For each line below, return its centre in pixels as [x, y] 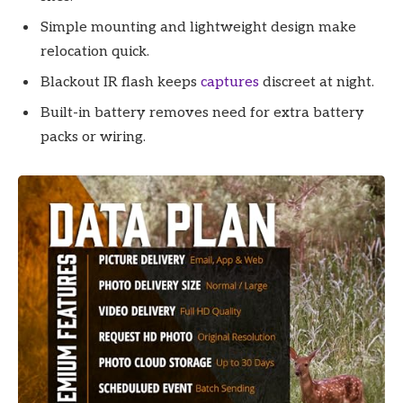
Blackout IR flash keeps [121, 82]
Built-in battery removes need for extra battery [202, 112]
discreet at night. [317, 82]
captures [230, 82]
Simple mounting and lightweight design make [198, 27]
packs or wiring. [93, 137]
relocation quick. [95, 51]
